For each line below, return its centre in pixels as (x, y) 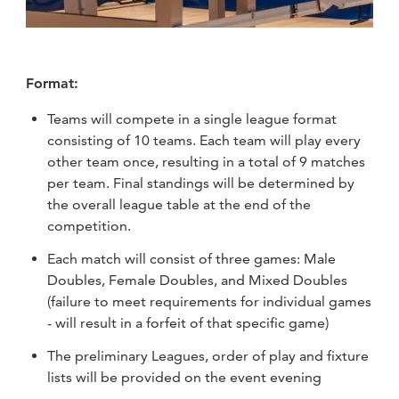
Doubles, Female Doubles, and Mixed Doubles (198, 280)
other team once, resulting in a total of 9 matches (207, 162)
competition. (90, 226)
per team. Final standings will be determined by (201, 183)
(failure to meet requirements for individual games (210, 301)
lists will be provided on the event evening (185, 377)
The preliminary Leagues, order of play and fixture (208, 355)
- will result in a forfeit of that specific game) (188, 322)
